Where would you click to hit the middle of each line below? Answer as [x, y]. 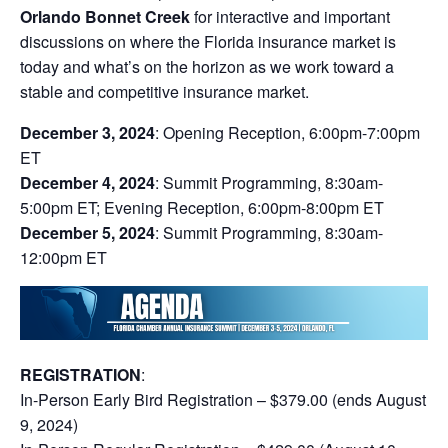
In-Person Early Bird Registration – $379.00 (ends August [223, 400]
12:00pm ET [63, 258]
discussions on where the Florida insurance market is [208, 42]
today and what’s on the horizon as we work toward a [207, 67]
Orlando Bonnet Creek [105, 17]
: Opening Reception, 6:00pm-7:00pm [287, 133]
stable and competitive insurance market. [164, 92]
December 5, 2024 [87, 233]
